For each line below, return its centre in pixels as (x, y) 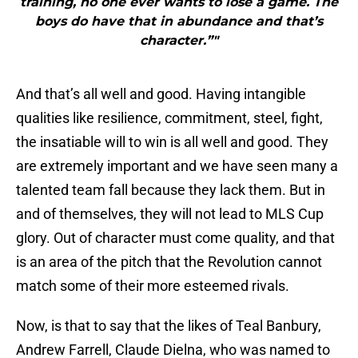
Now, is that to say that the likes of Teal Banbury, (169, 326)
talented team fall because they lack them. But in (171, 190)
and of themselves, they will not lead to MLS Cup (170, 214)
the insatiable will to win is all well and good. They (172, 142)
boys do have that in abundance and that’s (179, 22)
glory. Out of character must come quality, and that (175, 238)
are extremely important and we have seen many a (177, 166)
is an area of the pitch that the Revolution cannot (169, 262)
